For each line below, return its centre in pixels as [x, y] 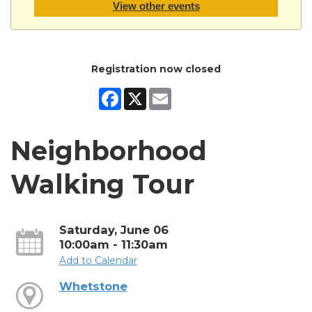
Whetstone [93, 286]
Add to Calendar [98, 260]
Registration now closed [156, 69]
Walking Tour [102, 184]
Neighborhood [109, 150]
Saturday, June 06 [114, 229]
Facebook [145, 93]
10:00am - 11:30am [113, 244]
